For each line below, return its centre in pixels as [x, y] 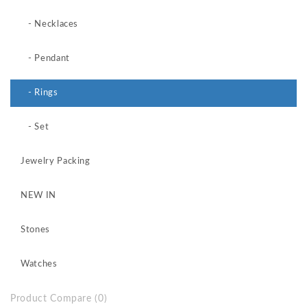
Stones [35, 230]
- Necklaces [50, 24]
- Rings [39, 93]
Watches [39, 264]
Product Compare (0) [59, 299]
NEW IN [38, 196]
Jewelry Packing [56, 161]
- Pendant [45, 59]
